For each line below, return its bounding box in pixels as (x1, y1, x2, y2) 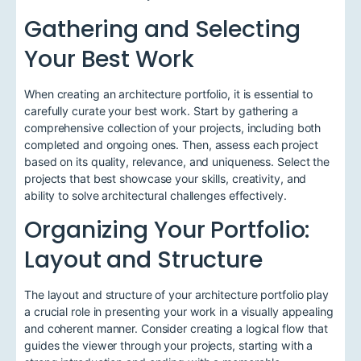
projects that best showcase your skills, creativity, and (24, 171, 307, 185)
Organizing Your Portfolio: (24, 213, 310, 246)
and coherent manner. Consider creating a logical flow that (24, 321, 329, 335)
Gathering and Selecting (24, 12, 301, 45)
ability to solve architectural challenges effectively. (24, 188, 287, 202)
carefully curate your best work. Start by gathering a (24, 103, 298, 118)
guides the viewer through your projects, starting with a (24, 338, 313, 352)
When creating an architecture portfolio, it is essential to (24, 86, 313, 101)
